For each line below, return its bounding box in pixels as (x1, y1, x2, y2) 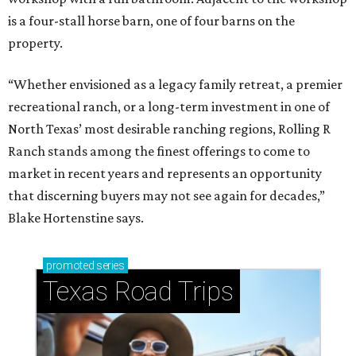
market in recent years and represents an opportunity (8, 164, 322, 181)
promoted (46, 258, 95, 272)
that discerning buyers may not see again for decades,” (8, 187, 325, 203)
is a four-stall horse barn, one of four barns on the (8, 12, 295, 29)
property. (8, 34, 63, 51)
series (94, 258, 125, 272)
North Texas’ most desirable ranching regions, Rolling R (8, 120, 331, 137)
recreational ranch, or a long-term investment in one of (8, 98, 330, 114)
